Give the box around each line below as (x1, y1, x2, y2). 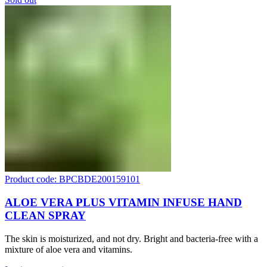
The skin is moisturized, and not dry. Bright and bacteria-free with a (5, 233, 258, 244)
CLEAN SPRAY (5, 209, 86, 222)
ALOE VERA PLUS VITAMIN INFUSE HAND (5, 196, 242, 209)
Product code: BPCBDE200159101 (5, 174, 140, 185)
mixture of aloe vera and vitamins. (5, 244, 132, 254)
